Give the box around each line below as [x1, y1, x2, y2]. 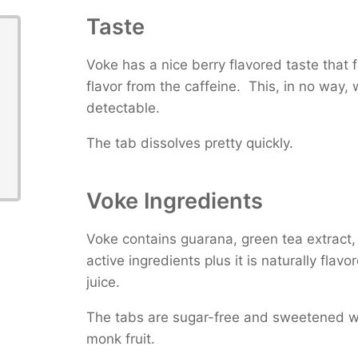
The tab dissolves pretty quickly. [86, 135, 293, 152]
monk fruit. [86, 331, 155, 348]
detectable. [86, 100, 160, 117]
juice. [86, 274, 120, 291]
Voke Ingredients [86, 188, 263, 215]
